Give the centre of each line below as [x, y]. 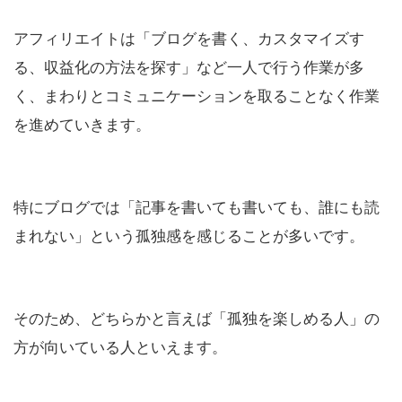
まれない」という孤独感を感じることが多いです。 [189, 236]
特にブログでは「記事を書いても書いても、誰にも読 [197, 208]
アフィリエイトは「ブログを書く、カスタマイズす [189, 39]
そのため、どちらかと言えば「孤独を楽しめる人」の [197, 319]
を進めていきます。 [82, 125]
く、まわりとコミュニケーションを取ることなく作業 [197, 96]
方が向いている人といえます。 [120, 348]
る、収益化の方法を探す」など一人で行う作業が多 [189, 68]
